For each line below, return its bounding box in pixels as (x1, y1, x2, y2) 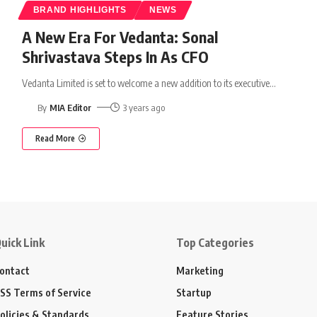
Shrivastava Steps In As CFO (21, 46, 212, 67)
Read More (35, 132, 75, 144)
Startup (176, 285, 212, 299)
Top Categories (176, 235, 254, 250)
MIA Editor (50, 101, 92, 113)
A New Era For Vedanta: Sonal (21, 26, 218, 47)
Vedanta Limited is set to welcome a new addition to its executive (21, 76, 270, 89)
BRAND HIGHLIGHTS (33, 5, 127, 14)
